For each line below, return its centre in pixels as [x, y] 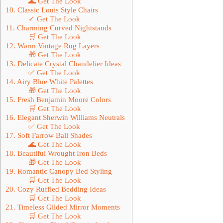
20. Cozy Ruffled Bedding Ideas [56, 189]
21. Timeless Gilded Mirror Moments [63, 207]
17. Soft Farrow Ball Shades [49, 135]
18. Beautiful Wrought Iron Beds [56, 153]
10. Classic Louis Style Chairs [52, 9]
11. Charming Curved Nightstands [58, 27]
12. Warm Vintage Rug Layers [53, 45]
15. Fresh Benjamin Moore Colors [58, 99]
